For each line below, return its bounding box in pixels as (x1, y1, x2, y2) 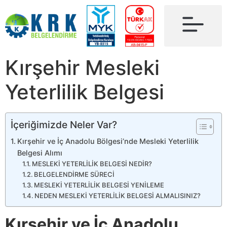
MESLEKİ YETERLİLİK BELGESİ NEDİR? (32, 160, 153, 168)
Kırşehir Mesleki (5, 55, 160, 80)
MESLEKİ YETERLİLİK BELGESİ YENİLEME (34, 181, 165, 189)
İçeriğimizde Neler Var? (11, 119, 117, 131)
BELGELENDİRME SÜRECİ (34, 170, 115, 178)
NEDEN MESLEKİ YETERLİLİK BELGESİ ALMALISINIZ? (34, 192, 201, 200)
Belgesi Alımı (17, 148, 62, 157)
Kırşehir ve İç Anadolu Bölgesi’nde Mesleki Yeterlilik (17, 137, 199, 145)
